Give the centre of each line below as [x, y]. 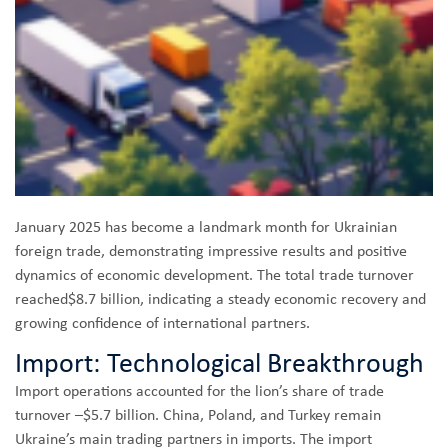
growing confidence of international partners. [162, 324]
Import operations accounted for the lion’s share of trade [199, 392]
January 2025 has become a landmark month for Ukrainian [206, 228]
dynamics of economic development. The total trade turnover [214, 276]
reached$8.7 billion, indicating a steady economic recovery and [220, 300]
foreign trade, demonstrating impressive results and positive [211, 252]
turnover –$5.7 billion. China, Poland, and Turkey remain [198, 416]
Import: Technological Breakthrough [219, 365]
